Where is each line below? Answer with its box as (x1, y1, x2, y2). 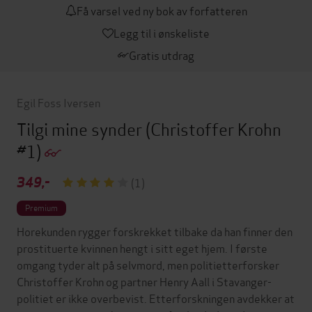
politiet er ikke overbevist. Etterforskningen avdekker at (17, 289, 295, 306)
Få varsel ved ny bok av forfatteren (76, 1, 247, 18)
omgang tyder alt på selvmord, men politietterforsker (17, 256, 279, 272)
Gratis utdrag (129, 46, 194, 63)
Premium (25, 201, 58, 213)
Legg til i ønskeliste (114, 24, 210, 40)
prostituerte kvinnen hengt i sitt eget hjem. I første (17, 239, 267, 256)
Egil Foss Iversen (17, 93, 100, 110)
